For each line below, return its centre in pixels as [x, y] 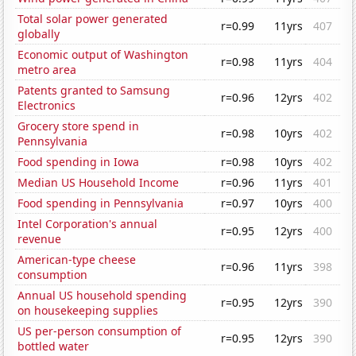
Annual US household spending [103, 296]
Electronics [47, 106]
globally [39, 34]
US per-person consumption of [100, 331]
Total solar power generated [93, 19]
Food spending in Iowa [79, 162]
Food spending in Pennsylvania [101, 203]
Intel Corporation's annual [88, 224]
